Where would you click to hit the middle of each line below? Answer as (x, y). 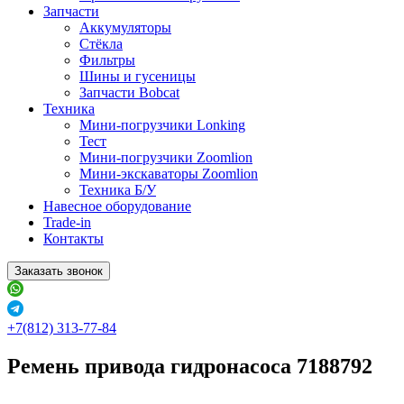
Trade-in (67, 222)
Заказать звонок (59, 271)
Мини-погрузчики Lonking (162, 125)
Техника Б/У (118, 190)
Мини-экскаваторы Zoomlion (169, 174)
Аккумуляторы (125, 28)
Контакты (73, 239)
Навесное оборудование (117, 206)
